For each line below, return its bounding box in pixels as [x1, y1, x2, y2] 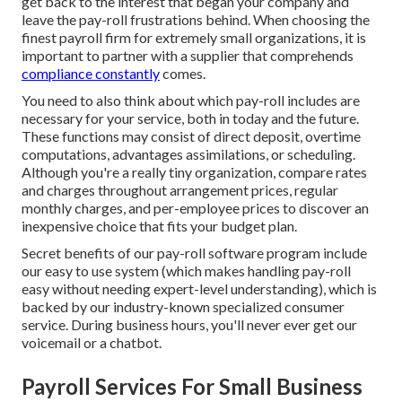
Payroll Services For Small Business [22, 373, 363, 400]
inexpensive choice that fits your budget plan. [22, 217, 297, 235]
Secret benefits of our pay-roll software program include [22, 244, 367, 262]
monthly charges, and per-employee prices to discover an [22, 199, 369, 217]
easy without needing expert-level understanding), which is [22, 280, 377, 298]
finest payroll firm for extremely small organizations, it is [22, 29, 366, 47]
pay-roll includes [236, 92, 337, 109]
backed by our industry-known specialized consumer [22, 298, 345, 316]
